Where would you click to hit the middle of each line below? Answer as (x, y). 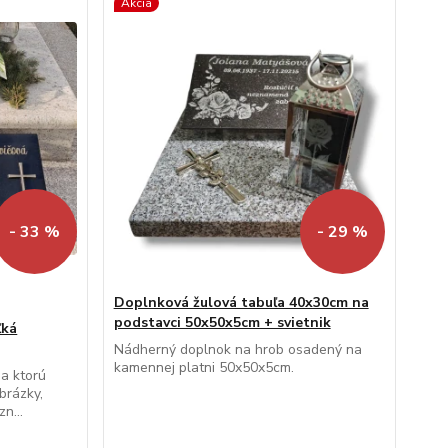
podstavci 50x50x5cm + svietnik (222, 323)
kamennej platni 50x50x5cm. (203, 368)
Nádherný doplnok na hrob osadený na (237, 350)
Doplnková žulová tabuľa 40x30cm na (241, 303)
